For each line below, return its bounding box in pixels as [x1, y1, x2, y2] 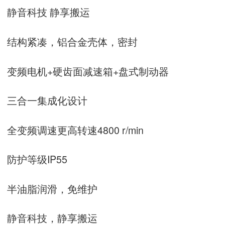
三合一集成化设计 [7, 93, 87, 108]
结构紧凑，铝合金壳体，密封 [7, 34, 138, 49]
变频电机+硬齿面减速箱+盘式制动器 [7, 63, 169, 78]
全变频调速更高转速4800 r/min [7, 122, 144, 137]
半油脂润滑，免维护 [7, 181, 97, 196]
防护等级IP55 [7, 152, 67, 167]
